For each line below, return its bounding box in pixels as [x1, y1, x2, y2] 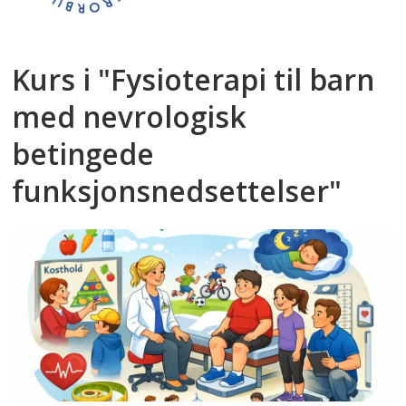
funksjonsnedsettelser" [12, 170, 343, 210]
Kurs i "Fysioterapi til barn [12, 59, 375, 99]
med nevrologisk [12, 96, 247, 136]
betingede [12, 133, 155, 173]
